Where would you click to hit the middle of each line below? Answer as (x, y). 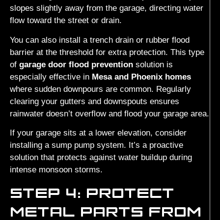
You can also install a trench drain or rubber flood (100, 40)
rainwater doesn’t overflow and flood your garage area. (110, 113)
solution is (153, 64)
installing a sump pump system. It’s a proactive (96, 145)
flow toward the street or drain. (66, 21)
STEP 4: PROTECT (92, 192)
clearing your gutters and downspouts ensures (95, 101)
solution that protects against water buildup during (101, 158)
